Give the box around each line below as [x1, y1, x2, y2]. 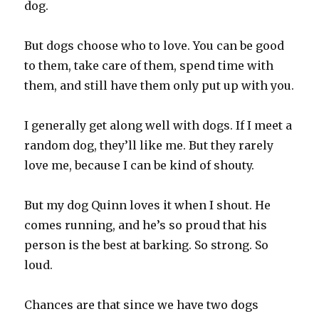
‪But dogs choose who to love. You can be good [24, 38, 285, 53]
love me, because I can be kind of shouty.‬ [24, 158, 255, 173]
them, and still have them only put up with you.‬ [24, 78, 295, 93]
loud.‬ [24, 258, 53, 273]
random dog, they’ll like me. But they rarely [24, 138, 274, 153]
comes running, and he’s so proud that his [24, 218, 268, 233]
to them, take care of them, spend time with [24, 58, 274, 73]
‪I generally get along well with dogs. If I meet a [24, 118, 293, 133]
